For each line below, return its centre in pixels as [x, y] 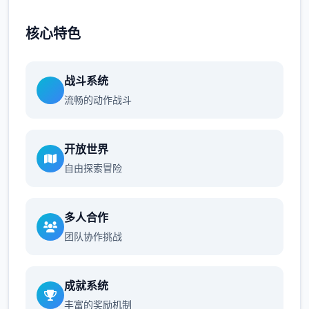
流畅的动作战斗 [98, 100]
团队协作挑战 [93, 236]
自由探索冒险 [93, 168]
